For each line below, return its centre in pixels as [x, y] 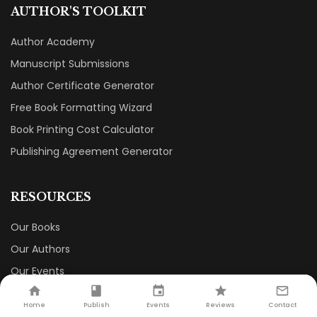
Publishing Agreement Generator [92, 152]
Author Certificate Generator [82, 86]
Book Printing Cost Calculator [82, 130]
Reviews [221, 305]
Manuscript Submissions [70, 64]
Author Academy [53, 42]
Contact [283, 305]
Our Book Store [47, 293]
